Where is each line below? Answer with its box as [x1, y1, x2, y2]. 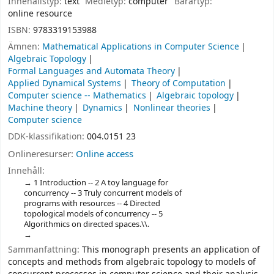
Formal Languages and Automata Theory [8, 64, 175, 78]
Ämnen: [8, 40, 42, 53]
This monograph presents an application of [82, 243, 260, 256]
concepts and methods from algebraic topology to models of [8, 255, 256, 268]
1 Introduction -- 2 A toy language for [33, 177, 168, 189]
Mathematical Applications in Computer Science [42, 40, 239, 53]
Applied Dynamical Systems [8, 76, 121, 90]
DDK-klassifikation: [8, 130, 87, 143]
